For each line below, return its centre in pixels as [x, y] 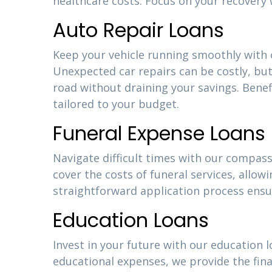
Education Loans [131, 220]
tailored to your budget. [116, 104]
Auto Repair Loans [138, 30]
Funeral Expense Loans [159, 133]
